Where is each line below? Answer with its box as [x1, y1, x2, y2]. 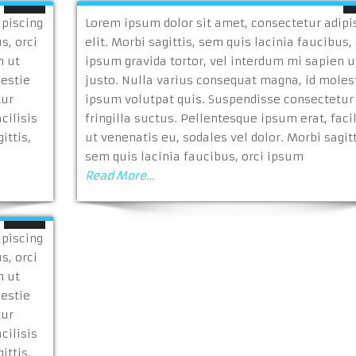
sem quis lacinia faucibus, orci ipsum [84, 149, 304, 164]
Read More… [84, 168, 155, 183]
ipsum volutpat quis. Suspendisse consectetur [84, 92, 354, 106]
